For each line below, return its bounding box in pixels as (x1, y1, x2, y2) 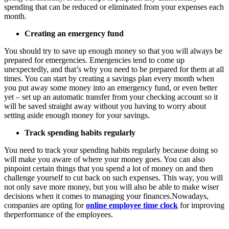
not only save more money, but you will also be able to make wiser (4, 182, 219, 191)
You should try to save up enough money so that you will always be (4, 46, 222, 55)
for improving (178, 200, 224, 210)
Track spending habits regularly (25, 128, 135, 137)
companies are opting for (4, 200, 86, 210)
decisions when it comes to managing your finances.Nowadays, (4, 191, 209, 200)
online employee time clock (86, 200, 178, 210)
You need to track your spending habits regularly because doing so (4, 145, 218, 154)
